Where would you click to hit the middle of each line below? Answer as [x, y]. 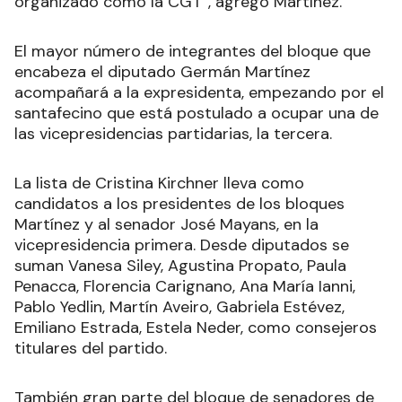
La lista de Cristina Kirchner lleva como [159, 183]
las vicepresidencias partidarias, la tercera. [175, 133]
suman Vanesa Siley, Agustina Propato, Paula [180, 265]
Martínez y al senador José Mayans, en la [166, 224]
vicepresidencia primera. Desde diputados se [182, 245]
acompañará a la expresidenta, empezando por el [199, 92]
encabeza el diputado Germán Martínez [162, 71]
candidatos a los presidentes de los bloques [179, 203]
